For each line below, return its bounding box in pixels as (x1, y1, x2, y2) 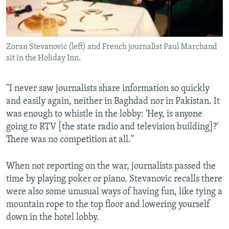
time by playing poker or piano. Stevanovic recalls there (6, 174, 222, 185)
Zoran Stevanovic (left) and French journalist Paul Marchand (6, 43, 217, 52)
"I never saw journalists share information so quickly (6, 84, 210, 94)
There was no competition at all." (6, 135, 134, 145)
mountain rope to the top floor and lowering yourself (6, 200, 210, 210)
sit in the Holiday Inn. (6, 54, 81, 63)
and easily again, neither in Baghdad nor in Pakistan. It (6, 97, 220, 107)
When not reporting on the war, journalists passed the (6, 162, 216, 172)
